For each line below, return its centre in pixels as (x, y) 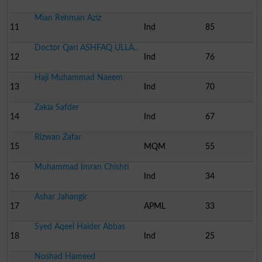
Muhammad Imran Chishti (82, 167)
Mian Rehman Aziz (68, 18)
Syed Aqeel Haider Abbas (80, 226)
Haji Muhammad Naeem (78, 77)
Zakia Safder (56, 107)
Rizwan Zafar (58, 137)
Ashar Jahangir (61, 196)
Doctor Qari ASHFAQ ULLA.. (86, 47)
